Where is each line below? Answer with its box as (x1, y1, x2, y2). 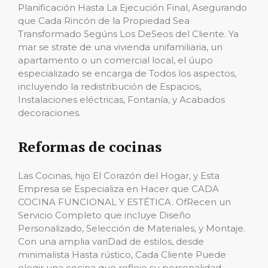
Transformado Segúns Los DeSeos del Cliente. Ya (18, 28, 239, 39)
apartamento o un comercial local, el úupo (18, 54, 213, 66)
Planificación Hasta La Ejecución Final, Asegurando (18, 2, 247, 13)
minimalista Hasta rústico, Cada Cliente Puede (18, 249, 226, 260)
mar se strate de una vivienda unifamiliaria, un (18, 41, 223, 53)
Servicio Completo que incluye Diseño (18, 209, 191, 221)
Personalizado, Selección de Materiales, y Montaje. (18, 223, 245, 234)
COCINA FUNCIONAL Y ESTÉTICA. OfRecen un (18, 196, 231, 208)
